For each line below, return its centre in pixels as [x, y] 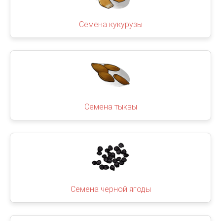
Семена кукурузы [110, 24]
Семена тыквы [110, 107]
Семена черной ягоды [110, 189]
